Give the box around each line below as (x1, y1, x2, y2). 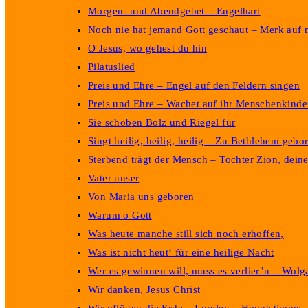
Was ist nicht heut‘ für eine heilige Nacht (88, 247, 274, 258)
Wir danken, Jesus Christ (88, 284, 201, 295)
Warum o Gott (88, 210, 152, 221)
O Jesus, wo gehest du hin (88, 43, 207, 54)
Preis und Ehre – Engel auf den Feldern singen (88, 80, 300, 91)
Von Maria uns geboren (88, 191, 195, 202)
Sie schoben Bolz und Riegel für (88, 117, 236, 128)
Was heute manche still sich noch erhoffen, (88, 228, 284, 239)
